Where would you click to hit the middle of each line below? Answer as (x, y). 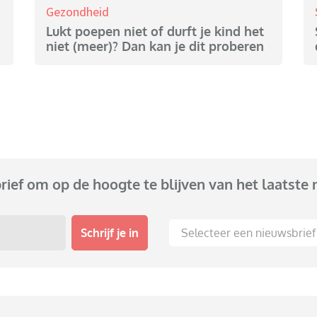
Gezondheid (77, 12)
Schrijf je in (110, 232)
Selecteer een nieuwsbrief (248, 232)
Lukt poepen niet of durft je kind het (155, 31)
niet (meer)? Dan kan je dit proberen (155, 46)
